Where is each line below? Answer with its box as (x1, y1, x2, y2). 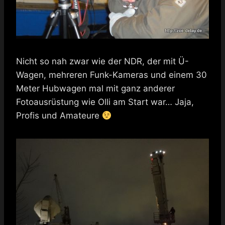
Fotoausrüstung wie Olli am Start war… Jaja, (16, 97, 194, 107)
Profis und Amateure (16, 110, 102, 121)
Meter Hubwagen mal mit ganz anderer (16, 83, 175, 94)
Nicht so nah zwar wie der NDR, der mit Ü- (16, 56, 189, 67)
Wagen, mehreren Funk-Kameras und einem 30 (16, 70, 207, 80)
